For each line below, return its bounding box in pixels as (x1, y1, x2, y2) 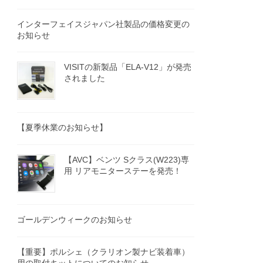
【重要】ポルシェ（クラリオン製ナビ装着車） (17, 247, 190, 257)
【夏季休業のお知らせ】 (17, 123, 108, 133)
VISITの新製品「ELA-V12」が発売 (64, 62, 192, 72)
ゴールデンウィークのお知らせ (17, 215, 133, 225)
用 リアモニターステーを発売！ (64, 166, 182, 176)
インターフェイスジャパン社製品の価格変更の (17, 19, 190, 29)
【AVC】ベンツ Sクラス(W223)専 (64, 154, 190, 164)
